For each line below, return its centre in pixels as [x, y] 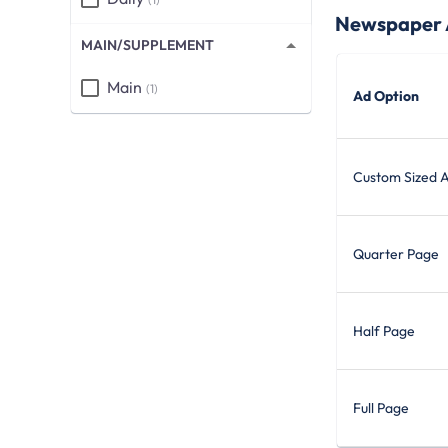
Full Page [381, 408]
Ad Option [386, 96]
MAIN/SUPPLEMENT [147, 45]
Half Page [384, 331]
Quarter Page [396, 254]
